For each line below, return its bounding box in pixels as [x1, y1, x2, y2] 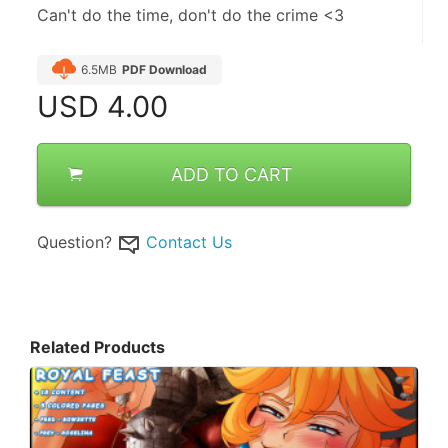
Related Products [30, 336, 165, 357]
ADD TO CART [170, 164, 293, 185]
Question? [37, 232, 112, 252]
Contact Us [146, 232, 232, 252]
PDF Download [122, 62, 207, 77]
